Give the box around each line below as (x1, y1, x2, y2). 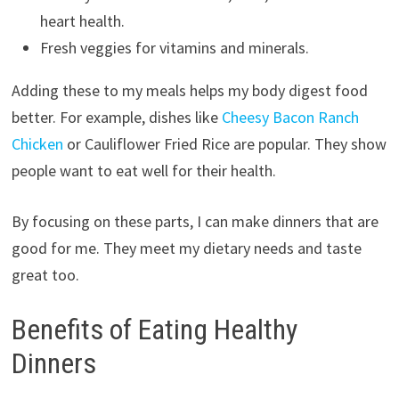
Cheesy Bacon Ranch (221, 106, 359, 127)
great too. (11, 264, 79, 285)
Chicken (11, 133, 63, 154)
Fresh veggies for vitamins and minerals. (39, 37, 309, 58)
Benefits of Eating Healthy (11, 312, 297, 346)
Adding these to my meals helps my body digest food (11, 79, 368, 101)
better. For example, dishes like (11, 106, 222, 127)
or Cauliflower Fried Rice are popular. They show (62, 133, 387, 154)
